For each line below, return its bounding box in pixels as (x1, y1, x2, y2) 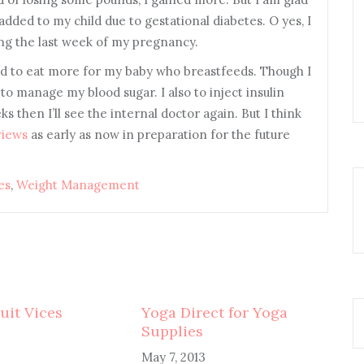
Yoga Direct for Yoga (141, 303, 288, 322)
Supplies (141, 322, 203, 340)
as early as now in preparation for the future (28, 127, 290, 142)
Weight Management (16, 177, 140, 193)
